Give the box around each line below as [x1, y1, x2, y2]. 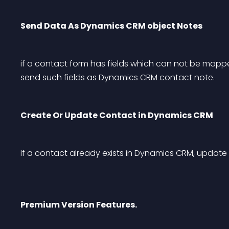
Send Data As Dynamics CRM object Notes [20, 20, 202, 32]
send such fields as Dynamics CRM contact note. [20, 72, 215, 83]
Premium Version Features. [20, 199, 137, 211]
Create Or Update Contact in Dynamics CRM [20, 109, 213, 121]
